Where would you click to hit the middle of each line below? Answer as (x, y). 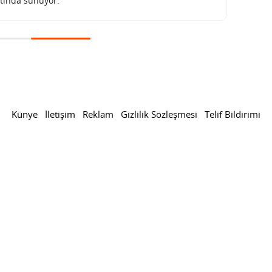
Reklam (98, 114)
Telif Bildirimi (233, 114)
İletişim (60, 114)
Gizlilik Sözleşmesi (159, 114)
